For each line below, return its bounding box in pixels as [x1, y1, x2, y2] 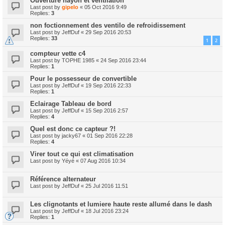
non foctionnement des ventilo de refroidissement [30, 22, 185, 30]
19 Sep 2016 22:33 [85, 82, 131, 89]
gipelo [62, 4, 78, 11]
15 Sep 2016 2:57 [85, 107, 128, 114]
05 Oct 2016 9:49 [84, 4, 127, 11]
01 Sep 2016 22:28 [87, 133, 133, 139]
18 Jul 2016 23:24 [85, 208, 129, 214]
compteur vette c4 [30, 50, 85, 58]
